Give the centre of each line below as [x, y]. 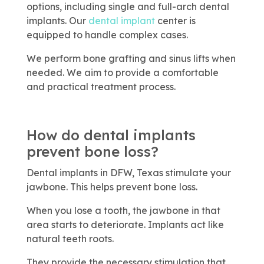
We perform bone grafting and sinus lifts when [131, 58]
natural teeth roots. [70, 238]
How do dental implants [111, 135]
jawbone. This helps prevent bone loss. [112, 187]
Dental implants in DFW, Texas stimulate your [128, 172]
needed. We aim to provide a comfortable [122, 72]
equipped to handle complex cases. [107, 34]
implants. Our [57, 20]
